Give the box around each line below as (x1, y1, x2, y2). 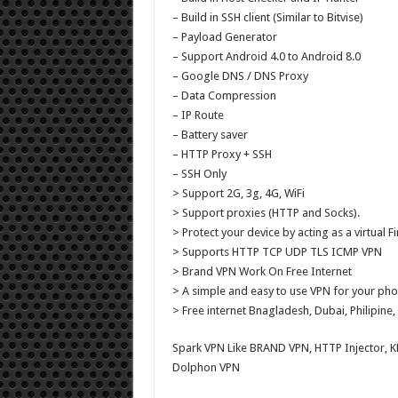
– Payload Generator (171, 29, 277, 44)
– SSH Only (171, 166, 227, 180)
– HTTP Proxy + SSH (171, 147, 272, 161)
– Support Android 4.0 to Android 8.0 (171, 49, 361, 63)
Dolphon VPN (171, 360, 240, 374)
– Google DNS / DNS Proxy (171, 68, 308, 83)
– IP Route (171, 107, 224, 122)
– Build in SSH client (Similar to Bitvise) (171, 10, 363, 24)
